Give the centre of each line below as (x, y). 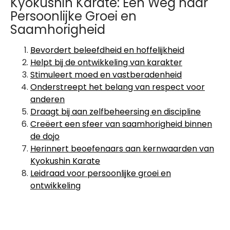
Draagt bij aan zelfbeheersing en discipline (116, 112)
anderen (47, 99)
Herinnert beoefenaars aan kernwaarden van (122, 149)
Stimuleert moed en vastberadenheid (106, 75)
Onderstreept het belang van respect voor (118, 87)
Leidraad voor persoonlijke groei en (101, 173)
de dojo (45, 136)
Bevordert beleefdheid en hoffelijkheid (107, 50)
